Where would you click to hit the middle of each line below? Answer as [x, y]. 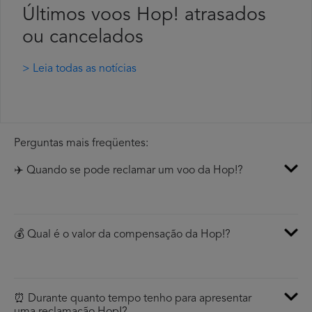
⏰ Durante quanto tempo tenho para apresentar [133, 299]
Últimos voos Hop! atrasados [144, 16]
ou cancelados [83, 38]
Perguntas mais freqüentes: [81, 144]
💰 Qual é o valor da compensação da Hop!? [122, 235]
